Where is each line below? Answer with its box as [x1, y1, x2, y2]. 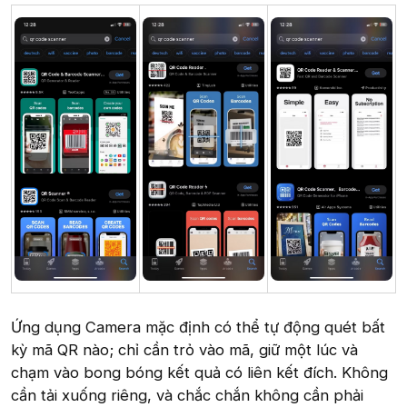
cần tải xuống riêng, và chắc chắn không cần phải [11, 386, 363, 405]
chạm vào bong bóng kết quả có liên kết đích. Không [11, 363, 388, 382]
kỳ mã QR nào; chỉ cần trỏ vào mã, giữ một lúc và [11, 341, 358, 360]
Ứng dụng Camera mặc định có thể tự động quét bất [11, 318, 385, 337]
